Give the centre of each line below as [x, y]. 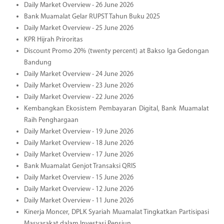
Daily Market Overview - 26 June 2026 [78, 5]
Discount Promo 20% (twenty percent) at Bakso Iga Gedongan [116, 51]
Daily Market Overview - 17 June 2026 [78, 154]
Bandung [37, 62]
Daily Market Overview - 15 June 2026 [78, 177]
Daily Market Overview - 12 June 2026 [78, 189]
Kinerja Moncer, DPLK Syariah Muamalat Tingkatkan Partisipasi [116, 212]
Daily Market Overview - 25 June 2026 [78, 28]
